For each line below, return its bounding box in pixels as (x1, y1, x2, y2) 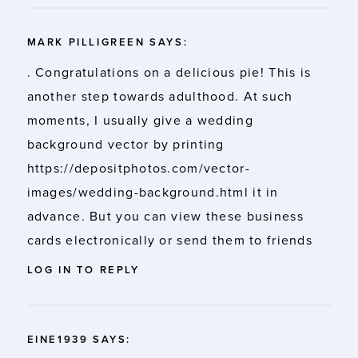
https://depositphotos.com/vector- (26, 160, 250, 177)
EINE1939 (26, 332, 89, 346)
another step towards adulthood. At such (26, 88, 293, 105)
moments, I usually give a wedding (26, 112, 253, 129)
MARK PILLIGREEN (26, 35, 145, 49)
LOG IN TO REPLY (26, 263, 140, 276)
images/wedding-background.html (26, 184, 249, 201)
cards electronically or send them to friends (26, 232, 312, 249)
